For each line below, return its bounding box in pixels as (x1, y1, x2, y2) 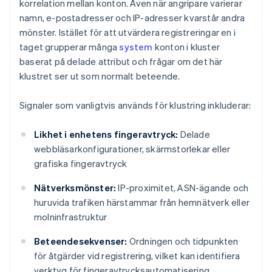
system (119, 41, 153, 53)
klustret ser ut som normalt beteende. (19, 70, 180, 83)
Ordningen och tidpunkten (127, 235, 239, 248)
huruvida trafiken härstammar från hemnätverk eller (34, 196, 250, 209)
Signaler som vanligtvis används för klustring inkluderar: (19, 99, 251, 112)
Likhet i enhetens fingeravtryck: (34, 128, 178, 141)
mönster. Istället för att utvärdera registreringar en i (19, 26, 236, 39)
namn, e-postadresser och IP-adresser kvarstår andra (19, 12, 245, 24)
